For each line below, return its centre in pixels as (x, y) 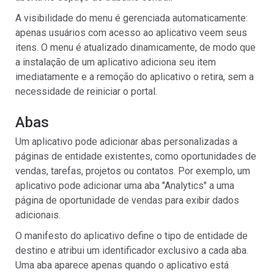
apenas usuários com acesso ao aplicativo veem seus (131, 33)
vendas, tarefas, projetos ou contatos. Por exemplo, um (133, 171)
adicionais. (38, 215)
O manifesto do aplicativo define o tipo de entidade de (131, 236)
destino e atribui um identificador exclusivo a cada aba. (132, 250)
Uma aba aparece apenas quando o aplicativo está (122, 265)
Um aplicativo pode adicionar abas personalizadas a (126, 142)
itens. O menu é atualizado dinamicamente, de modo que (135, 47)
